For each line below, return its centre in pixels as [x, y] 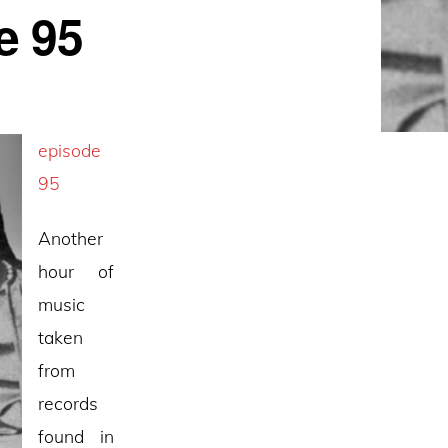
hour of [76, 271]
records [68, 403]
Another [71, 238]
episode [70, 149]
